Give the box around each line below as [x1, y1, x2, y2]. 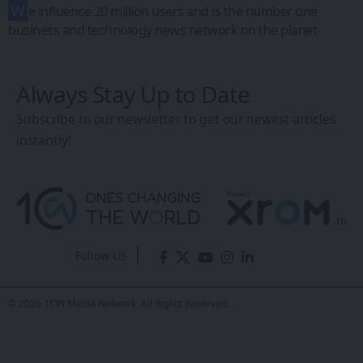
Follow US [75, 248, 138, 264]
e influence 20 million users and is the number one [28, 2, 318, 21]
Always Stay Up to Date [16, 79, 250, 110]
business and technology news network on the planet [8, 21, 317, 40]
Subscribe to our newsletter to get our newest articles [16, 110, 335, 129]
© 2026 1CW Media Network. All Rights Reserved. [8, 297, 229, 311]
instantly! [16, 131, 71, 150]
